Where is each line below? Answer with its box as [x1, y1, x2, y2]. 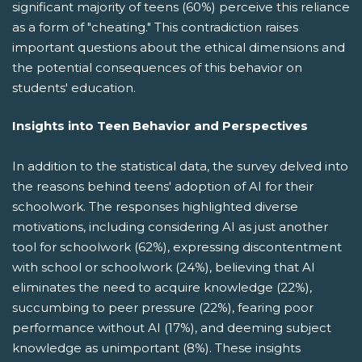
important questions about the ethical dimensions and [12, 39, 345, 55]
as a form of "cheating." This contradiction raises [12, 19, 298, 35]
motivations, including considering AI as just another [12, 219, 328, 234]
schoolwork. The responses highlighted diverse [12, 199, 298, 214]
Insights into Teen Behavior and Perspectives [12, 118, 308, 133]
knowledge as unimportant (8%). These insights [12, 340, 301, 356]
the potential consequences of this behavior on [12, 59, 302, 75]
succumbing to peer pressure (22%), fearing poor [12, 300, 314, 315]
